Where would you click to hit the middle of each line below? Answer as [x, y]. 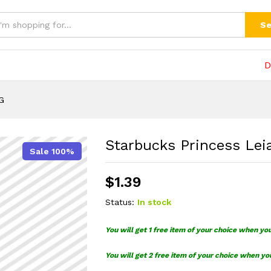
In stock [155, 202]
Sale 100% [52, 151]
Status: [120, 202]
